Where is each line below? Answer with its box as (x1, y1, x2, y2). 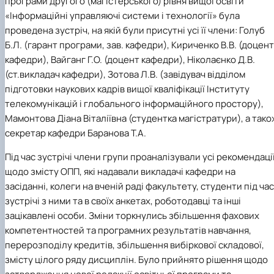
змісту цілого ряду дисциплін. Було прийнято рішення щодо (5, 253, 268, 267)
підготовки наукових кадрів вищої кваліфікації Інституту (5, 83, 250, 96)
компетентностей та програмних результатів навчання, (5, 224, 251, 237)
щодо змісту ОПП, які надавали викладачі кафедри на (5, 165, 235, 179)
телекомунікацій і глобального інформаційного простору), (5, 97, 264, 111)
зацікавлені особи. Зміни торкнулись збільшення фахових (5, 209, 259, 223)
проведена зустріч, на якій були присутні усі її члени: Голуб (5, 24, 265, 37)
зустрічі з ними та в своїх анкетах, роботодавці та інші (5, 194, 241, 208)
